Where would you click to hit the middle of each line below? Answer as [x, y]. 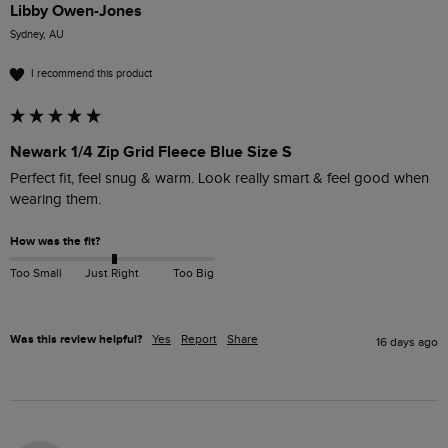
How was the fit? [55, 241]
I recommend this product [91, 74]
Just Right [111, 273]
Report [199, 338]
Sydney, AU [37, 34]
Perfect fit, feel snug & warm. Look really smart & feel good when [219, 178]
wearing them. [57, 199]
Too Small [36, 273]
